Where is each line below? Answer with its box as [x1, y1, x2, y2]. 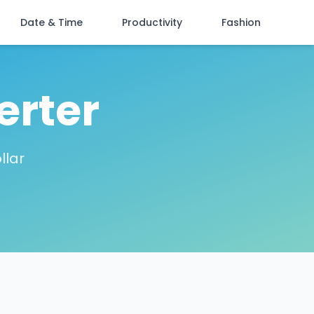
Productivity [122, 15, 182, 29]
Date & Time [20, 15, 83, 29]
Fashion [221, 15, 261, 29]
